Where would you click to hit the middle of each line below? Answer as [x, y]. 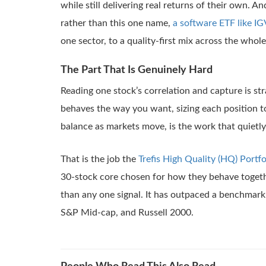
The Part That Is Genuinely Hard [137, 70]
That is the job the [99, 159]
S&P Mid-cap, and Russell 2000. [127, 212]
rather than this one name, [117, 23]
